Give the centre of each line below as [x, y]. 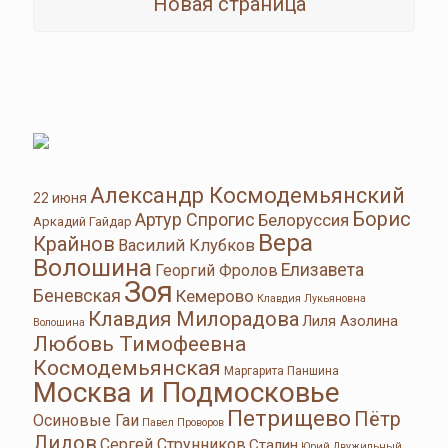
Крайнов [74, 244]
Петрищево [289, 418]
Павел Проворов [183, 422]
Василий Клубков [186, 245]
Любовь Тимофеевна [139, 343]
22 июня [60, 198]
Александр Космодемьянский [247, 195]
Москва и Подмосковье [186, 392]
